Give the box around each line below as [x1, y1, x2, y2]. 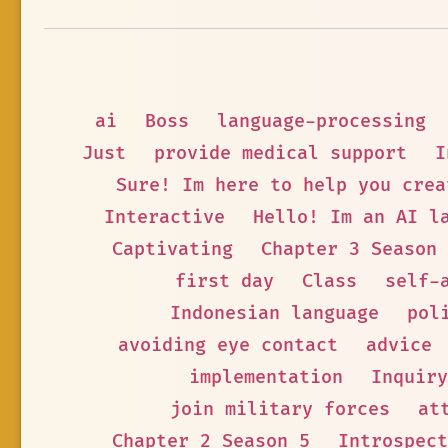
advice [366, 334, 432, 357]
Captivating [112, 238, 233, 261]
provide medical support [154, 142, 407, 165]
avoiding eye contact [118, 334, 338, 357]
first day [175, 270, 274, 293]
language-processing [217, 110, 426, 133]
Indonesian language [170, 302, 379, 325]
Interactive [104, 206, 225, 229]
